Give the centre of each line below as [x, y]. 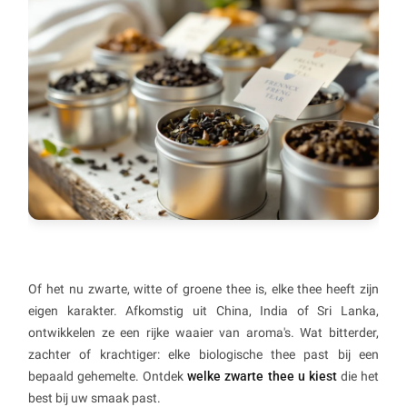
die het [358, 377]
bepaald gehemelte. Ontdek [108, 377]
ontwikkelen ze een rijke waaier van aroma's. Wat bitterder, [203, 333]
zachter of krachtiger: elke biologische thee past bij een [203, 355]
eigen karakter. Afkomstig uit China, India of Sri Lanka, [203, 311]
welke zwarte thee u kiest [262, 377]
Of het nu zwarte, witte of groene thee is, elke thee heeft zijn [203, 289]
